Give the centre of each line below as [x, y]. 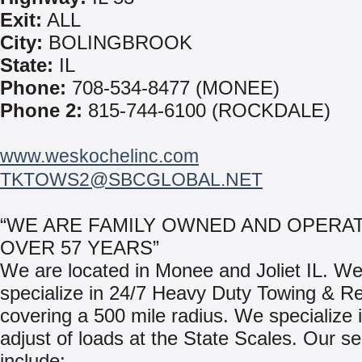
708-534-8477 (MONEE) [173, 88]
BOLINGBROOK [118, 42]
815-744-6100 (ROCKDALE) [206, 110]
